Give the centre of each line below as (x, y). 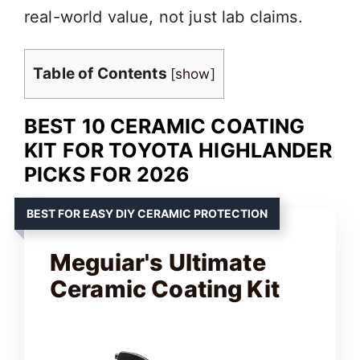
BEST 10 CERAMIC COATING (165, 126)
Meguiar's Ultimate (158, 262)
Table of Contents (100, 74)
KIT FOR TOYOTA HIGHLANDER (178, 150)
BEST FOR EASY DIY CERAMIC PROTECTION (147, 213)
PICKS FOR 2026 (107, 174)
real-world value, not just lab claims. (164, 17)
